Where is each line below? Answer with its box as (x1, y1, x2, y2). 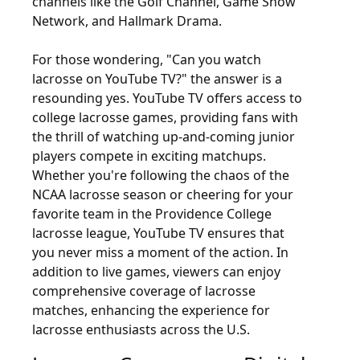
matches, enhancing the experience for (32, 301, 270, 319)
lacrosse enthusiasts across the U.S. (32, 321, 250, 338)
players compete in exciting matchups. (32, 147, 266, 165)
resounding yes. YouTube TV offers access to (32, 89, 302, 107)
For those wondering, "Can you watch (32, 51, 261, 68)
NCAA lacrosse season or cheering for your (32, 186, 293, 203)
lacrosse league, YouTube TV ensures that (32, 224, 284, 242)
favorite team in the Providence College (32, 205, 272, 223)
